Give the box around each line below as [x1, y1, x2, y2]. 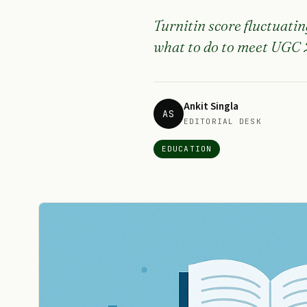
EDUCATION [162, 144, 212, 154]
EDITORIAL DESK [184, 116, 262, 127]
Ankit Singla [184, 99, 238, 114]
